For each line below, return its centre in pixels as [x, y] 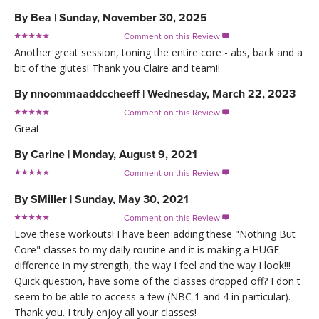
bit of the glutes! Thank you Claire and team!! [117, 68]
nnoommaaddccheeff [85, 94]
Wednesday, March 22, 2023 [221, 94]
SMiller [49, 199]
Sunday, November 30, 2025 [133, 17]
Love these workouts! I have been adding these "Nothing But [155, 234]
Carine [48, 154]
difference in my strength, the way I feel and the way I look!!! [152, 265]
